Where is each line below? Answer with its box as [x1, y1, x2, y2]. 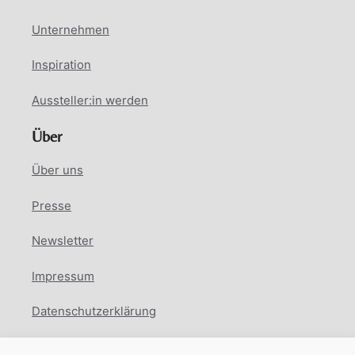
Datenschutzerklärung [32, 303, 156, 319]
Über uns [32, 162, 83, 177]
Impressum [32, 268, 94, 284]
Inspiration [32, 57, 91, 72]
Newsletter [32, 233, 94, 248]
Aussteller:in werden [32, 92, 148, 108]
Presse [32, 197, 71, 213]
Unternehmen [32, 21, 109, 37]
